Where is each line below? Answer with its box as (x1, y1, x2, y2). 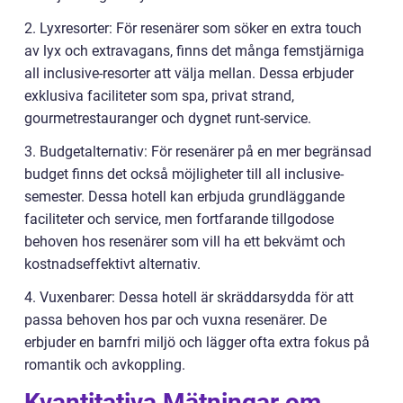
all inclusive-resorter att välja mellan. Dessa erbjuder (24, 64, 354, 82)
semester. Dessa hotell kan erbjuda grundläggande (24, 187, 345, 205)
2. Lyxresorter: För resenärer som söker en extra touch (24, 19, 362, 37)
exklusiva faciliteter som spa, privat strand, (24, 86, 294, 104)
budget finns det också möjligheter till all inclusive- (24, 165, 344, 183)
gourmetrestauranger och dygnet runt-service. (24, 109, 311, 127)
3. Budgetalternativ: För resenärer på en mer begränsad (24, 142, 372, 160)
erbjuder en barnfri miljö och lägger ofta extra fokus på (24, 333, 370, 351)
